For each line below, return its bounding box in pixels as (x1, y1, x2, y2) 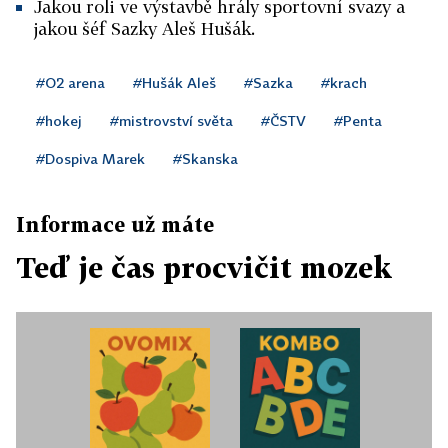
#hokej (36, 112, 82, 129)
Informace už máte (16, 212, 214, 236)
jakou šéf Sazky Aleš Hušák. (34, 18, 255, 39)
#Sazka (244, 74, 293, 91)
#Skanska (173, 150, 238, 167)
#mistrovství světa (110, 112, 233, 129)
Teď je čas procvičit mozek (16, 251, 392, 284)
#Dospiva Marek (36, 150, 145, 167)
